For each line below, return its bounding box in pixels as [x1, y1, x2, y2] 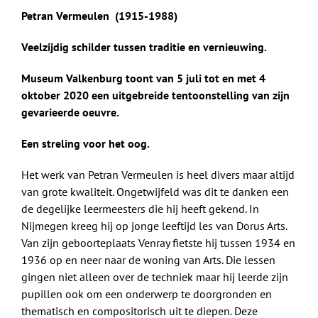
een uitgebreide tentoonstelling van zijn [92, 87, 290, 102]
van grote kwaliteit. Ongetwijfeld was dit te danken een [21, 184, 289, 199]
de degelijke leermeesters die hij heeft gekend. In [21, 201, 259, 216]
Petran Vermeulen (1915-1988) [21, 8, 177, 23]
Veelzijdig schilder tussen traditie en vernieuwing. [21, 39, 267, 54]
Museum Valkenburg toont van [21, 70, 177, 85]
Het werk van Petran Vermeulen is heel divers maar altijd [21, 167, 295, 182]
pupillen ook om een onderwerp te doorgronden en [21, 286, 272, 301]
